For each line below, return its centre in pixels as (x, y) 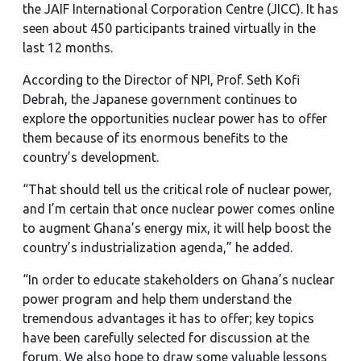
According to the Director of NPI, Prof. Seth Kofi (161, 80)
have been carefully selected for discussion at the (166, 338)
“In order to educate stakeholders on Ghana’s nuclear (178, 280)
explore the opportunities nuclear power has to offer (175, 118)
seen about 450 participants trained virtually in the (169, 28)
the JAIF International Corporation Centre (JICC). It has (180, 9)
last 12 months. (68, 48)
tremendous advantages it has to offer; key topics (168, 318)
